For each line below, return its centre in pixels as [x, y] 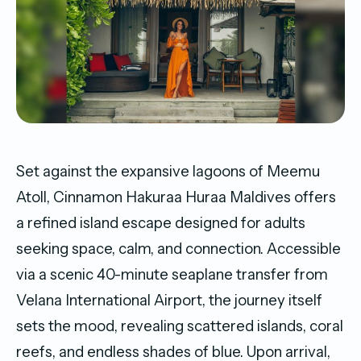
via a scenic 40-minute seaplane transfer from [172, 274]
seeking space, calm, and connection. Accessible [178, 248]
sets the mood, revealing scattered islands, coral [180, 326]
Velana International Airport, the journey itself [169, 300]
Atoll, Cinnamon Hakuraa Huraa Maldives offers [176, 197]
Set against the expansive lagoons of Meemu [168, 171]
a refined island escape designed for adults [161, 222]
